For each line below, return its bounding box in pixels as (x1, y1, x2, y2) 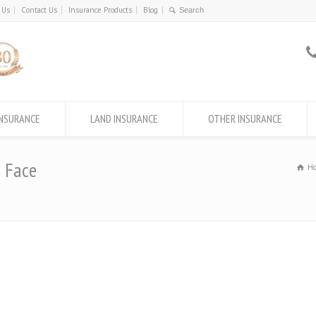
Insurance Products (68, 5, 132, 15)
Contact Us (21, 5, 57, 15)
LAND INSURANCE (90, 111, 158, 126)
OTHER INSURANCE (208, 111, 282, 126)
